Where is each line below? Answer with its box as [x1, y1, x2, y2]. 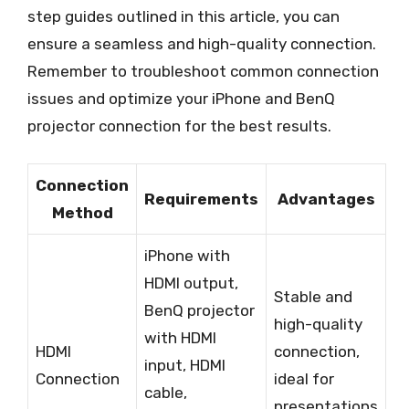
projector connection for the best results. [27, 117, 331, 135]
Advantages [277, 189, 375, 208]
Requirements [144, 189, 258, 208]
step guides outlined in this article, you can [27, 7, 340, 26]
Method [51, 203, 113, 222]
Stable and [274, 287, 352, 306]
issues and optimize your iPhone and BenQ [27, 89, 335, 108]
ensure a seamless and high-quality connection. [27, 35, 376, 53]
